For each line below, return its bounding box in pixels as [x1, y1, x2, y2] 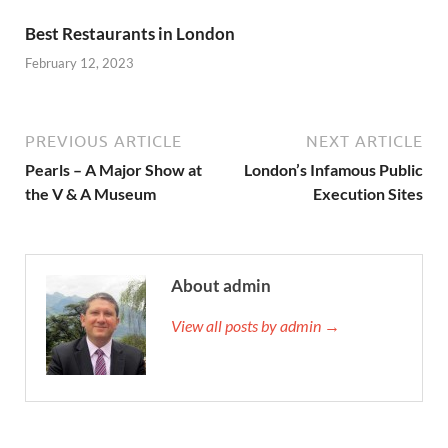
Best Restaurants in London [25, 23, 235, 45]
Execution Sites [313, 183, 423, 203]
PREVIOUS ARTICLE [25, 131, 182, 150]
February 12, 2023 [25, 54, 134, 71]
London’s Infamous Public [244, 159, 423, 179]
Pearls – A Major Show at [25, 159, 202, 179]
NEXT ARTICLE [306, 131, 423, 150]
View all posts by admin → [171, 315, 340, 335]
